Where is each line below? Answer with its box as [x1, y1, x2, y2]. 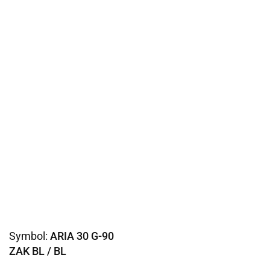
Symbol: [9, 230, 50, 243]
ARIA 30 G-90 [50, 230, 114, 243]
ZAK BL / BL [9, 245, 66, 258]
